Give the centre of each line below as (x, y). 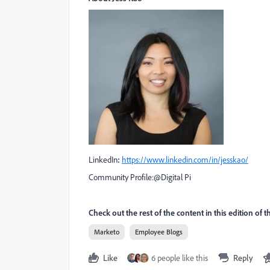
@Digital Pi (172, 177)
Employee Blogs (159, 232)
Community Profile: (121, 177)
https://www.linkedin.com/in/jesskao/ (185, 160)
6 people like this (180, 258)
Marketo (107, 232)
